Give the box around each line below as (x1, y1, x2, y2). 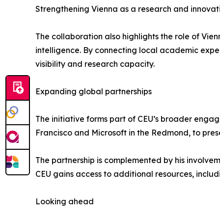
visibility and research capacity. (35, 59, 155, 69)
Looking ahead (35, 196, 94, 207)
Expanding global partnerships (35, 86, 152, 97)
